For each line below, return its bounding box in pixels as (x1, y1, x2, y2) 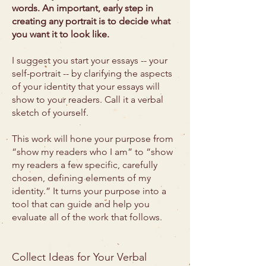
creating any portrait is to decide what (12, 15, 170, 27)
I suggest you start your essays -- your (12, 55, 167, 66)
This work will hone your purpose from (12, 133, 173, 144)
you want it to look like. (12, 28, 112, 40)
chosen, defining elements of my (12, 172, 151, 183)
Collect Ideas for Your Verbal (12, 251, 147, 264)
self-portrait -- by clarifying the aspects (12, 68, 172, 79)
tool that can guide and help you (12, 198, 150, 210)
